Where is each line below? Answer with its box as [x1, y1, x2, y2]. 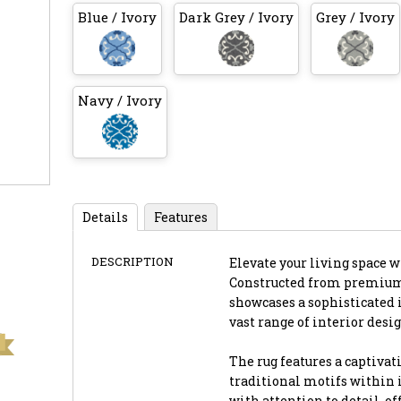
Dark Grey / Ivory [178, 7, 294, 26]
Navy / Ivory [77, 90, 162, 109]
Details [81, 208, 128, 226]
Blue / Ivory [77, 7, 157, 26]
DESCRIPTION [90, 252, 174, 269]
